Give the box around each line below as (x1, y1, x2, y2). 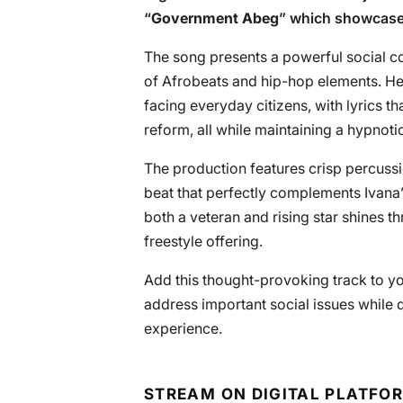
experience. (144, 319, 222, 337)
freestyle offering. (144, 232, 263, 250)
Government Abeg (151, 9, 279, 27)
